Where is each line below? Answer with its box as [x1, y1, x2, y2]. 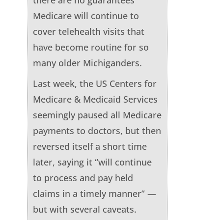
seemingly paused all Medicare [32, 109, 162, 121]
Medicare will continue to [32, 9, 139, 22]
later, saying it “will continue [32, 156, 152, 168]
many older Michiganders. [32, 56, 142, 69]
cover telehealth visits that [32, 25, 144, 37]
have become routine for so [32, 41, 149, 53]
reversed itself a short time [32, 140, 147, 152]
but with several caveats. [32, 203, 137, 215]
